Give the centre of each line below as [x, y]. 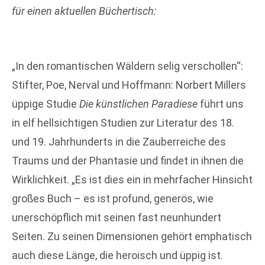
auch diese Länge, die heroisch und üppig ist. [117, 255]
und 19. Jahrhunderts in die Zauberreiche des [119, 141]
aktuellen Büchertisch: [105, 11]
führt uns [221, 104]
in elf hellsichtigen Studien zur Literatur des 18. [123, 122]
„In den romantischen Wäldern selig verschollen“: [127, 66]
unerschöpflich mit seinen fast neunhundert [117, 217]
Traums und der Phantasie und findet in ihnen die [128, 160]
